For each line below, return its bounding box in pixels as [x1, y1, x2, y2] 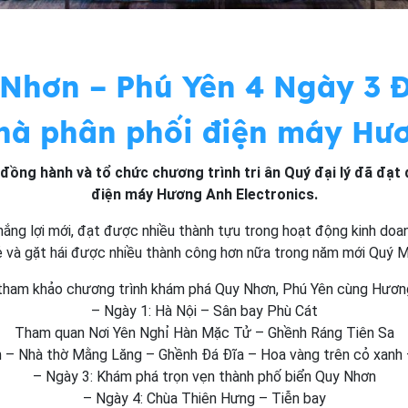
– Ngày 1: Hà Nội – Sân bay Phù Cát [90, 302, 318, 321]
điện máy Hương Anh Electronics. [90, 186, 318, 204]
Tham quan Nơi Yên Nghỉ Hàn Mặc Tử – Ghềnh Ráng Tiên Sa [14, 324, 394, 342]
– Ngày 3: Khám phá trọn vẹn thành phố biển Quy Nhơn [32, 368, 376, 386]
